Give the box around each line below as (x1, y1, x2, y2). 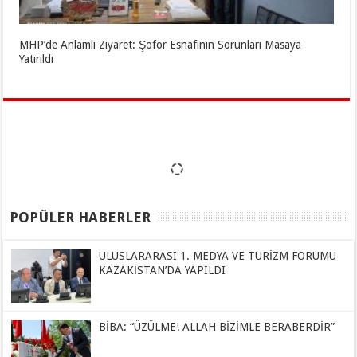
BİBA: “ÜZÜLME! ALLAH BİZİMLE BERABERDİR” (99, 320, 335, 334)
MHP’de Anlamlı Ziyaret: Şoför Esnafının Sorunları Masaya (19, 37, 302, 51)
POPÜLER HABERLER (10, 208, 151, 226)
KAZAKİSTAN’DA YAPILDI (99, 263, 226, 277)
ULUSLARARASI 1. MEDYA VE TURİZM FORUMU (99, 249, 181, 262)
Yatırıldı (19, 52, 54, 65)
